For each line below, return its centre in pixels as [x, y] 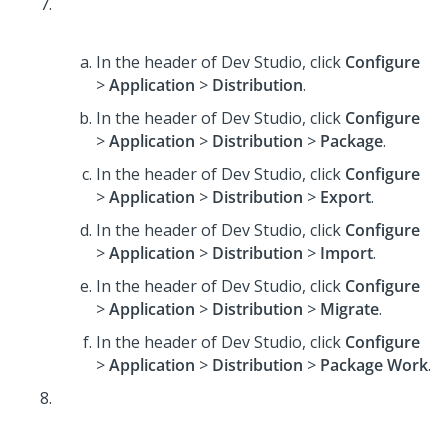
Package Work [374, 365]
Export [345, 197]
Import [346, 253]
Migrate [349, 309]
